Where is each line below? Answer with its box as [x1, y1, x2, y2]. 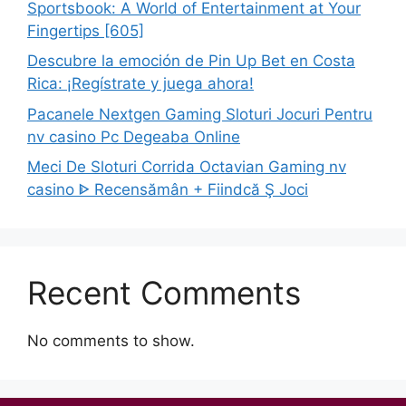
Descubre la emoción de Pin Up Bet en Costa [27, 52, 355, 70]
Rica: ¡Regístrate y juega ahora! [27, 74, 254, 92]
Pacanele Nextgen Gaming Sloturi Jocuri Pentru [27, 104, 372, 123]
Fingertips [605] [27, 21, 144, 40]
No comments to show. [27, 332, 195, 350]
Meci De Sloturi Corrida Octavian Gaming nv [27, 158, 346, 176]
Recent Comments [27, 274, 301, 312]
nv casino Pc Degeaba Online [27, 127, 240, 146]
